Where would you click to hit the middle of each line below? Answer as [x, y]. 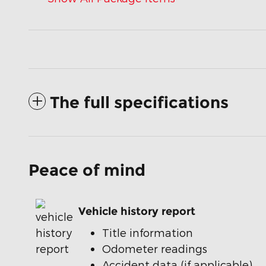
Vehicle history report [137, 212]
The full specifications [139, 102]
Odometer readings [155, 248]
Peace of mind [87, 170]
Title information [148, 232]
